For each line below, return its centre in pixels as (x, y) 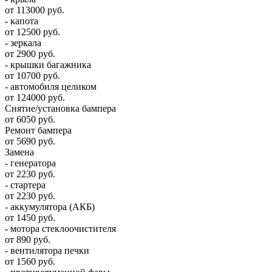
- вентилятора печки (47, 250)
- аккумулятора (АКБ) (50, 206)
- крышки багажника (48, 64)
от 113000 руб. (35, 10)
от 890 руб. (28, 239)
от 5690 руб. (30, 141)
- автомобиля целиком (51, 86)
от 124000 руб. (35, 97)
